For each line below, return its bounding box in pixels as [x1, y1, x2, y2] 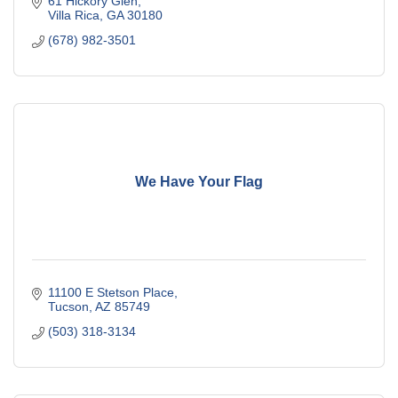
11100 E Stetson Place [47, 285, 174, 300]
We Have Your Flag [135, 173, 263, 189]
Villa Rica [47, 8, 99, 23]
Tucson [47, 299, 89, 314]
